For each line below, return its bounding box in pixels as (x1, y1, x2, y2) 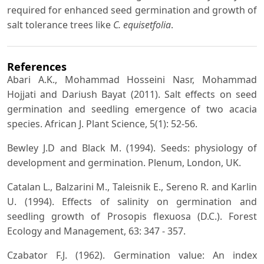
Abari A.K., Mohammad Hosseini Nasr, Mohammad (7, 72, 257, 86)
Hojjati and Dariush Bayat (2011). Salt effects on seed (7, 87, 257, 101)
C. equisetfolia (113, 18, 171, 32)
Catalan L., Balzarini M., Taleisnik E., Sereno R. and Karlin (7, 180, 257, 193)
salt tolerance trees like (7, 18, 113, 32)
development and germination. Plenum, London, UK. (7, 156, 241, 169)
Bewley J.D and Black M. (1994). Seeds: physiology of (7, 141, 257, 154)
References (7, 58, 67, 74)
